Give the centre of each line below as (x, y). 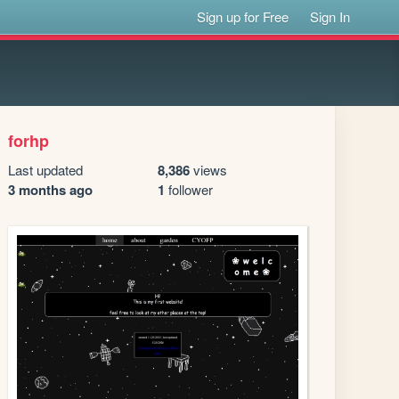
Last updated (45, 170)
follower (188, 189)
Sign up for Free (243, 16)
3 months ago (50, 190)
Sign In (330, 16)
